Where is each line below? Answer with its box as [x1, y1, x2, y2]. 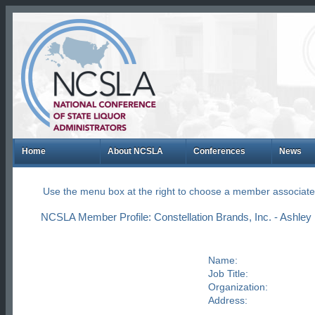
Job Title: [207, 268, 248, 279]
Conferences [193, 146, 245, 156]
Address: [207, 295, 247, 306]
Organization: [207, 281, 268, 292]
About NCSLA [107, 146, 163, 156]
